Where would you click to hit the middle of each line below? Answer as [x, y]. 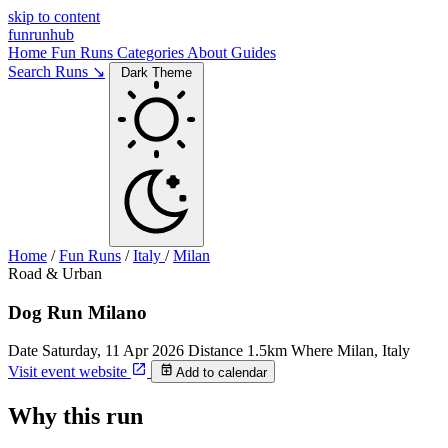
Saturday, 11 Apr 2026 [113, 351]
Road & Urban [55, 273]
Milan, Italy [373, 351]
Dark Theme [156, 72]
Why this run [75, 415]
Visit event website [69, 371]
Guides [253, 52]
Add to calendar [219, 372]
